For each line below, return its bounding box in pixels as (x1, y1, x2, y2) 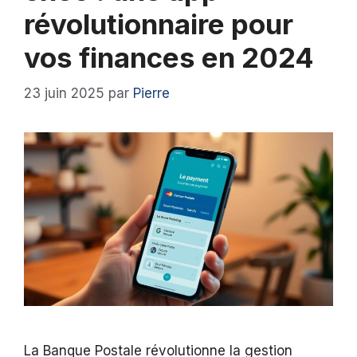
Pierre (133, 84, 170, 101)
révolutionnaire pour (24, 7, 293, 41)
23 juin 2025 (24, 84, 104, 101)
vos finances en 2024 (24, 41, 314, 75)
